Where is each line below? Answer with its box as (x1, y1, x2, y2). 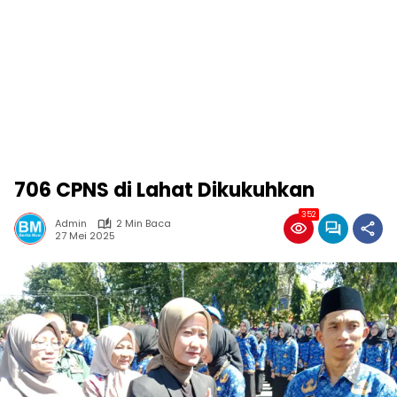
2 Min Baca (116, 216, 171, 230)
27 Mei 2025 (55, 228, 115, 243)
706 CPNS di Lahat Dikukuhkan (14, 176, 315, 204)
